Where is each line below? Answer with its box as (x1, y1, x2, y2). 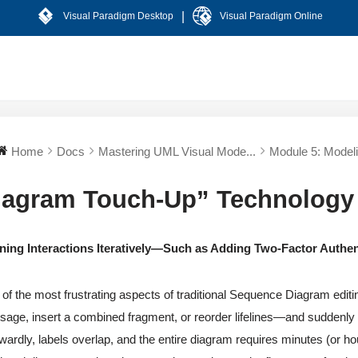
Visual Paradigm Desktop (62, 10, 173, 22)
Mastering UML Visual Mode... (98, 144, 257, 158)
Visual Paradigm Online (219, 10, 323, 22)
